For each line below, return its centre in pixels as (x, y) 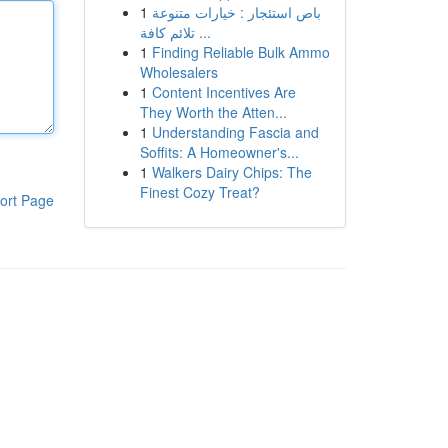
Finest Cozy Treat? (199, 192)
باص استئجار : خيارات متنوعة (236, 12)
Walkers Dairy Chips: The (231, 172)
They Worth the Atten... (213, 112)
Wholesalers (178, 72)
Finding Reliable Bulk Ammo (240, 52)
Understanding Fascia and (235, 132)
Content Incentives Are (223, 92)
